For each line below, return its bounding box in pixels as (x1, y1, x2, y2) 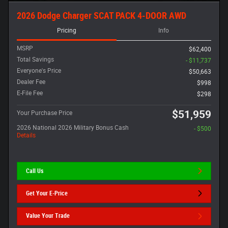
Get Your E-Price (26, 189, 68, 197)
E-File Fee (17, 90, 43, 97)
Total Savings (17, 56, 54, 63)
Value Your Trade (26, 212, 70, 220)
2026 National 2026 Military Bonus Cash (17, 124, 129, 131)
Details (17, 132, 36, 139)
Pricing (56, 27, 76, 35)
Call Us (26, 167, 44, 175)
